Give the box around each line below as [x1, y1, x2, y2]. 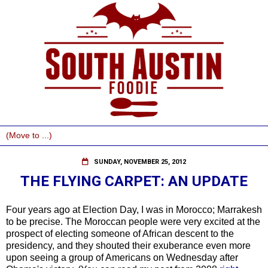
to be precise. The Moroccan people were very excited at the [6, 216, 260, 227]
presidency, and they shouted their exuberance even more [6, 240, 251, 251]
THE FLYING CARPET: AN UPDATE [20, 172, 248, 190]
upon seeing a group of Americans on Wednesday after [6, 252, 238, 263]
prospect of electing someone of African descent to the [6, 228, 234, 239]
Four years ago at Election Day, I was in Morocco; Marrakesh [6, 204, 262, 215]
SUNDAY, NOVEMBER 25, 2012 [94, 158, 186, 166]
